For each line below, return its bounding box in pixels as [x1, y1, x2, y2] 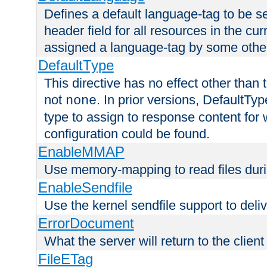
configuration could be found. [44, 126, 210, 142]
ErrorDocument [38, 215, 134, 232]
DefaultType [38, 57, 114, 74]
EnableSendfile [38, 179, 132, 196]
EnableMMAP [38, 144, 125, 160]
